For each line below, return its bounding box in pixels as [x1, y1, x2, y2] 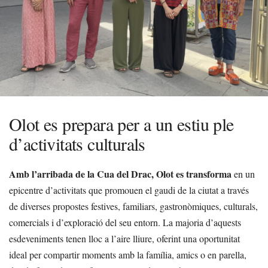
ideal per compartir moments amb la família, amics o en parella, [9, 248, 246, 261]
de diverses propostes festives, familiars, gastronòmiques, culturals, [9, 200, 258, 212]
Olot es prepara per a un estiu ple [9, 112, 234, 136]
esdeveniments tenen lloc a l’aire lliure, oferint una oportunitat [9, 232, 240, 245]
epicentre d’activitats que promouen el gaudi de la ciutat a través [9, 184, 249, 196]
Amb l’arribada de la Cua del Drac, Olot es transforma [9, 167, 232, 181]
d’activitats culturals [9, 132, 145, 156]
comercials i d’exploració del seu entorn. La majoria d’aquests [9, 216, 241, 229]
